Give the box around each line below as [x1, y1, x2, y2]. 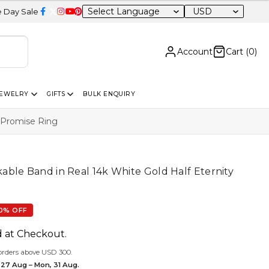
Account [177, 46, 213, 57]
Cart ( [226, 46, 249, 57]
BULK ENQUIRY [83, 89, 136, 98]
